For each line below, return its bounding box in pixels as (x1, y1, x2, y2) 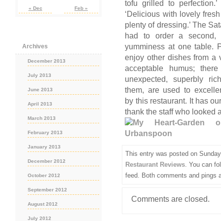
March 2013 (28, 115, 56, 121)
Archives (22, 43, 48, 50)
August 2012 (28, 201, 58, 207)
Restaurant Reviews (125, 161, 185, 168)
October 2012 (28, 173, 60, 179)
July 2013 (28, 73, 51, 78)
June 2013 (28, 87, 53, 93)
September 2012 (28, 187, 67, 193)
